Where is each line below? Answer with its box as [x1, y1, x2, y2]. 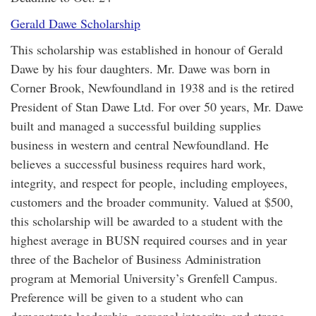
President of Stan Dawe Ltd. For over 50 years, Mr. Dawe [11, 98, 303, 115]
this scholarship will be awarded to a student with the [11, 212, 283, 229]
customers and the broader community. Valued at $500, [11, 193, 293, 210]
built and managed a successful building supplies [11, 117, 261, 134]
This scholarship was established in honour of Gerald [11, 41, 283, 58]
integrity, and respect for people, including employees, [11, 174, 288, 191]
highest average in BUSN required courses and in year [11, 231, 287, 248]
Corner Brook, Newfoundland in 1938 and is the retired [11, 79, 294, 96]
